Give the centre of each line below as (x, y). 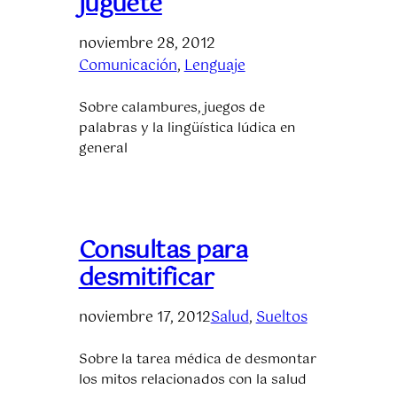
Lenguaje (214, 66)
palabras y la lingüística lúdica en (187, 128)
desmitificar (146, 278)
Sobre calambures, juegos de (171, 108)
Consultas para (163, 251)
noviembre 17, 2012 (144, 317)
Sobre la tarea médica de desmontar (197, 359)
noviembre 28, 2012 (147, 43)
